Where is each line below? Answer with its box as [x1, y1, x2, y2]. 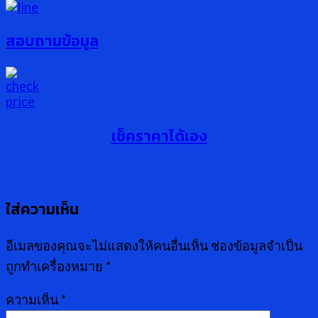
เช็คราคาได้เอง [111, 124, 207, 147]
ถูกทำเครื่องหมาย [6, 258, 106, 274]
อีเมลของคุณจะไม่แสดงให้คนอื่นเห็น [6, 237, 208, 253]
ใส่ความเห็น [6, 198, 79, 221]
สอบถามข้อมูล [6, 29, 99, 52]
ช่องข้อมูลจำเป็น [211, 237, 302, 253]
